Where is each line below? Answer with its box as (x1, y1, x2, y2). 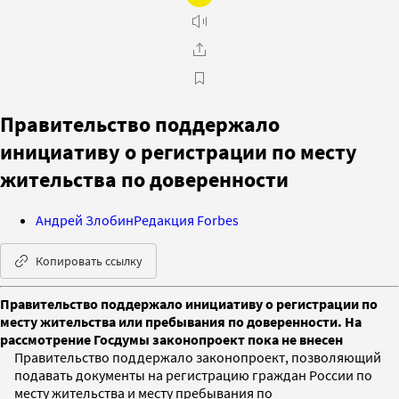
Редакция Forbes (134, 210, 239, 229)
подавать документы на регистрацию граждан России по (14, 365, 372, 384)
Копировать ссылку (36, 252, 142, 269)
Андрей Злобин (36, 210, 134, 229)
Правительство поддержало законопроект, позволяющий (14, 347, 381, 366)
